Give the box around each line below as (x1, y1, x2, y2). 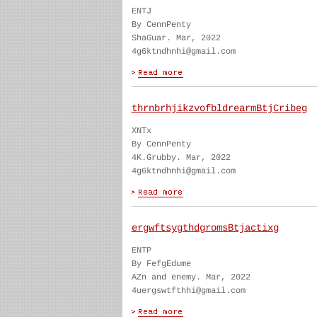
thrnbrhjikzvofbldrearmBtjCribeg (131, 103, 307, 114)
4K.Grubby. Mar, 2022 (131, 153, 231, 163)
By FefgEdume (131, 259, 191, 269)
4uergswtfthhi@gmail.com (131, 286, 246, 296)
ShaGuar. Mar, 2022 (131, 33, 221, 43)
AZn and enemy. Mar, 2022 (131, 272, 250, 282)
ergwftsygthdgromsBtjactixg (131, 222, 279, 234)
